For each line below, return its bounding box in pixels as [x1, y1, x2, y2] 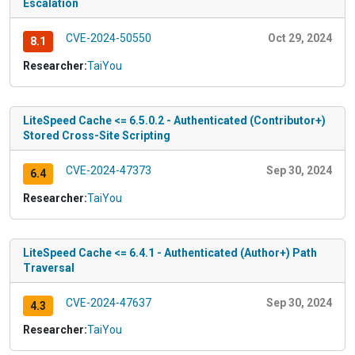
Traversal [23, 261, 74, 274]
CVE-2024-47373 [65, 163, 151, 177]
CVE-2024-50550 [65, 32, 151, 45]
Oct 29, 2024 [268, 32, 332, 45]
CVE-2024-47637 [65, 296, 151, 309]
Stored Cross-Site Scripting [23, 128, 170, 142]
